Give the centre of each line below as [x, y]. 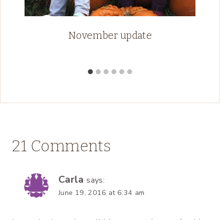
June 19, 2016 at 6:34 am [102, 193]
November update [110, 36]
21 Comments [61, 146]
